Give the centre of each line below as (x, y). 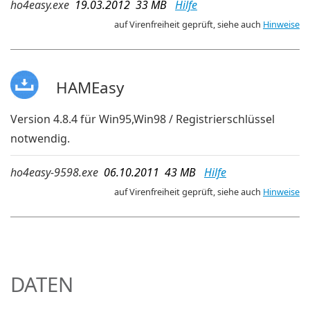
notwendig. (40, 138)
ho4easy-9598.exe (54, 172)
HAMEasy (90, 87)
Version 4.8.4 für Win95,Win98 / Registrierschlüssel (143, 119)
